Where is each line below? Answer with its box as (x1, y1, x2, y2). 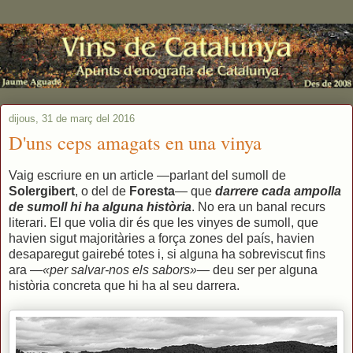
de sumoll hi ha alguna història (9, 199, 191, 214)
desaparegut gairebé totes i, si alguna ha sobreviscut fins (9, 247, 325, 261)
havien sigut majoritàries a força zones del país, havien (9, 231, 314, 245)
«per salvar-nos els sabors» (43, 262, 197, 277)
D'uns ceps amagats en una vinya (9, 128, 262, 155)
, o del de (75, 184, 129, 198)
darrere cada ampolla (215, 184, 341, 198)
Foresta (129, 184, 175, 198)
